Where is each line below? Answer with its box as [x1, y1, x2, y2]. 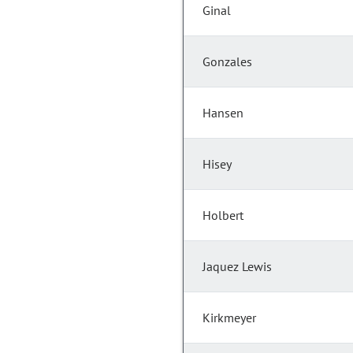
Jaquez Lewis [203, 258, 272, 275]
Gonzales [203, 54, 252, 70]
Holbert [203, 207, 243, 224]
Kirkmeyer [203, 310, 256, 326]
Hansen [203, 105, 243, 121]
